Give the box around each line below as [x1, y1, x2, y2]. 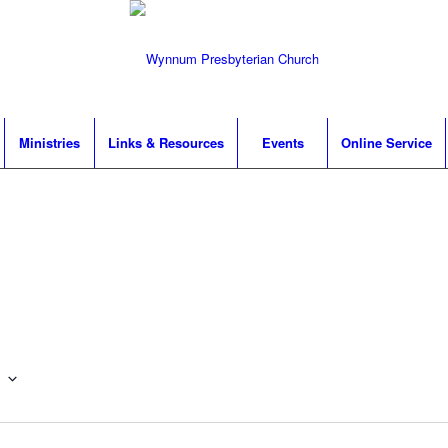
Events [261, 133, 304, 152]
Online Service [341, 133, 432, 152]
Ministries [19, 133, 80, 152]
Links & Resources [108, 133, 224, 152]
